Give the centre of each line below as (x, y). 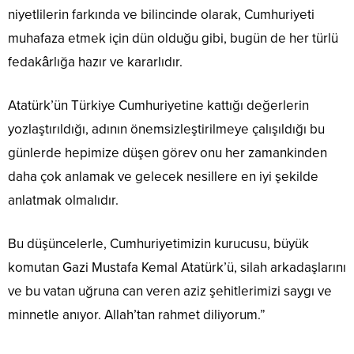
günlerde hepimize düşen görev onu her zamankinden (168, 153)
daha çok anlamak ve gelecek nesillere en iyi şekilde (163, 176)
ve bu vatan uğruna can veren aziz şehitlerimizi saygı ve (170, 291)
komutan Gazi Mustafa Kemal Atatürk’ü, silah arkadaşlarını (177, 267)
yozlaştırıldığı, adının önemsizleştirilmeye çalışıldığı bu (166, 129)
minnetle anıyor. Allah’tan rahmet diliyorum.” (137, 314)
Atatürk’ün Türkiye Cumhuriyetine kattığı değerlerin (158, 105)
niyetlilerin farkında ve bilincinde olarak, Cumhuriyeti (161, 14)
